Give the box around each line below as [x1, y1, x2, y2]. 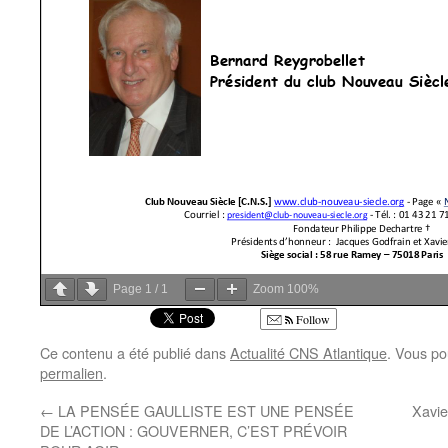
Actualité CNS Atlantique [230, 342, 387, 364]
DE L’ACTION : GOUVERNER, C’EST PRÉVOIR [40, 420, 347, 442]
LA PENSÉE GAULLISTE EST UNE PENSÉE [54, 400, 354, 422]
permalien [40, 362, 103, 384]
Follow [293, 311, 330, 328]
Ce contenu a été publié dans [40, 342, 230, 364]
